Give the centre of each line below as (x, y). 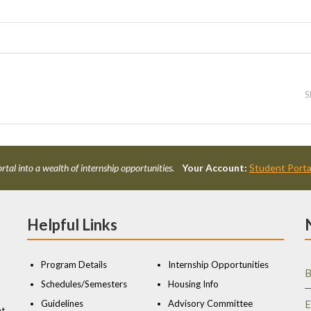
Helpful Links (72, 225)
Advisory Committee (210, 303)
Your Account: (215, 168)
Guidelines (62, 303)
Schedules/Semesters (84, 284)
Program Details (74, 264)
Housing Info (193, 284)
